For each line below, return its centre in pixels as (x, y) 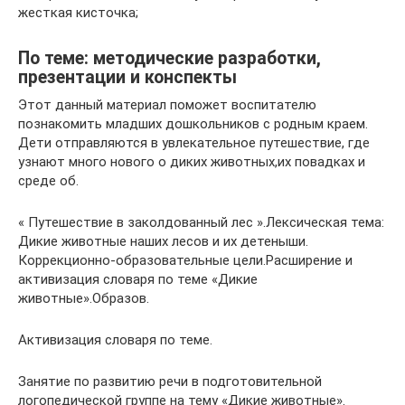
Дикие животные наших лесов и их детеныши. (163, 241)
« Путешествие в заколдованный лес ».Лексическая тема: (201, 222)
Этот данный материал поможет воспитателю (167, 104)
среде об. (48, 180)
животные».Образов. (84, 298)
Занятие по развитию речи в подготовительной (170, 381)
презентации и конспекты (127, 77)
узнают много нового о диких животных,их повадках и (192, 161)
